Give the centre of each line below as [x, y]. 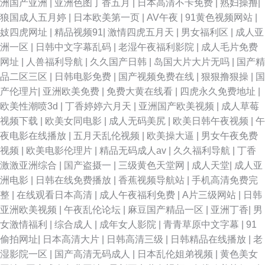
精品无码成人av [134, 151]
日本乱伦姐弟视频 [176, 254]
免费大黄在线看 [141, 91]
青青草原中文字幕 [202, 224]
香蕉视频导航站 [153, 180]
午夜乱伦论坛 [93, 210]
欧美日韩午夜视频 [212, 121]
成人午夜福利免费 [138, 195]
